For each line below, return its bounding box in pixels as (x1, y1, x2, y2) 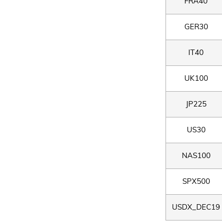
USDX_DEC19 (172, 204, 220, 211)
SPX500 (182, 178, 210, 185)
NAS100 (181, 152, 211, 160)
